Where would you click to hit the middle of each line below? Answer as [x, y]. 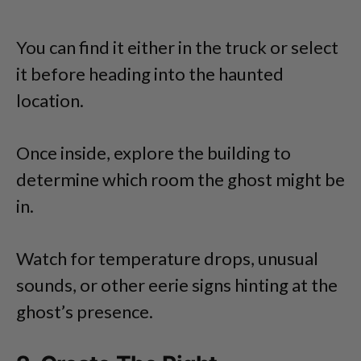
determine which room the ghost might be [180, 179]
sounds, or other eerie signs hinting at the [177, 284]
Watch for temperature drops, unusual [167, 258]
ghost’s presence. [85, 311]
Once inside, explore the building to [154, 152]
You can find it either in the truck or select [177, 47]
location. [50, 100]
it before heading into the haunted [150, 73]
